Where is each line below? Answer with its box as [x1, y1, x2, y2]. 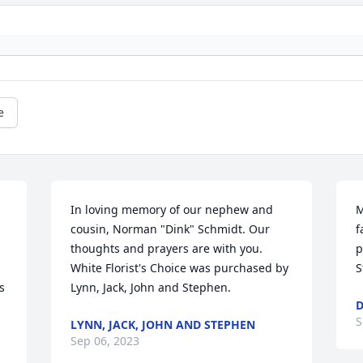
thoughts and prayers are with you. [70, 241, 263, 257]
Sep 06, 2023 [70, 333, 140, 349]
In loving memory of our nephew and [70, 202, 274, 218]
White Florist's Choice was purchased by [70, 260, 289, 276]
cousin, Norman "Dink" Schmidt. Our [70, 221, 271, 237]
